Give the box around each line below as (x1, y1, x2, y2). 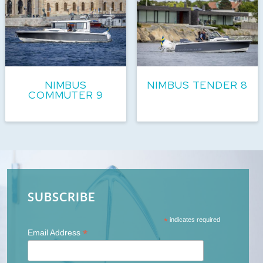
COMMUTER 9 (28, 87, 103, 102)
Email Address (28, 227, 83, 237)
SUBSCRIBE (28, 188, 96, 205)
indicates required (167, 215, 220, 223)
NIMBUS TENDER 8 (147, 77, 248, 92)
